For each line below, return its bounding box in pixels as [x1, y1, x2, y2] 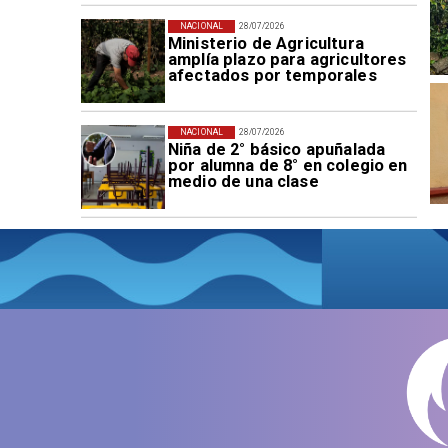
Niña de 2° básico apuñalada [167, 140, 386, 160]
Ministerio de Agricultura [167, 34, 364, 54]
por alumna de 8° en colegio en [167, 156, 408, 176]
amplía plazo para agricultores [167, 50, 407, 70]
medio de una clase [167, 172, 319, 192]
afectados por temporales [167, 66, 377, 86]
